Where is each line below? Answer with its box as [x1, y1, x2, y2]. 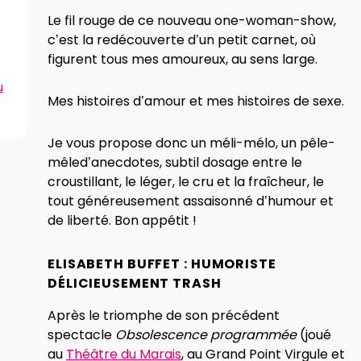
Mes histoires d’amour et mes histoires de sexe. [48, 92, 344, 110]
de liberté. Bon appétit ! [48, 211, 197, 230]
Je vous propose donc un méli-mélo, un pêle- [48, 134, 335, 152]
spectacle [48, 326, 115, 345]
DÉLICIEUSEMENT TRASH [48, 274, 222, 293]
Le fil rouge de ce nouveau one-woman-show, [48, 11, 336, 30]
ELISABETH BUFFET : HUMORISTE [48, 255, 276, 273]
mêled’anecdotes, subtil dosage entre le [48, 153, 302, 172]
